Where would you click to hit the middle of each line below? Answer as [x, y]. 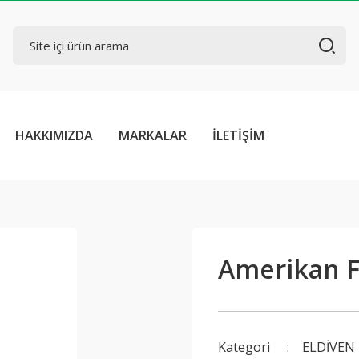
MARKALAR [153, 135]
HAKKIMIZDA [54, 135]
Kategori [244, 347]
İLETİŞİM [238, 135]
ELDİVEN [329, 347]
